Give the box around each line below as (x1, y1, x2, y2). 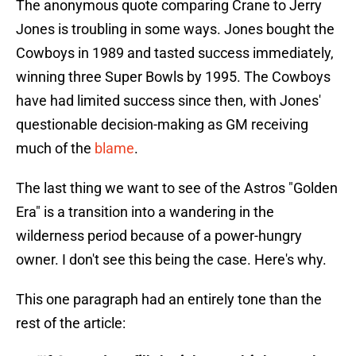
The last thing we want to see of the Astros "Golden (16, 180, 338, 197)
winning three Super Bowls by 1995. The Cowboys (16, 68, 331, 86)
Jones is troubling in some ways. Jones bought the (16, 21, 335, 38)
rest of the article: (16, 315, 126, 332)
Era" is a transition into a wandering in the (16, 203, 274, 221)
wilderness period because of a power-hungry (16, 227, 302, 245)
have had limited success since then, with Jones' (16, 92, 321, 110)
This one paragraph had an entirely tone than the (16, 291, 322, 308)
